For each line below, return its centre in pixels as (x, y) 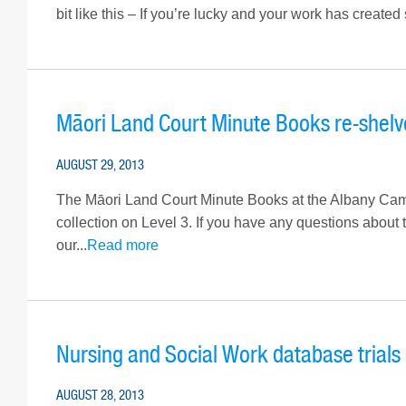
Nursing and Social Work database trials (228, 354)
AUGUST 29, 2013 (100, 164)
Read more (123, 245)
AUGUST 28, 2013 (100, 396)
